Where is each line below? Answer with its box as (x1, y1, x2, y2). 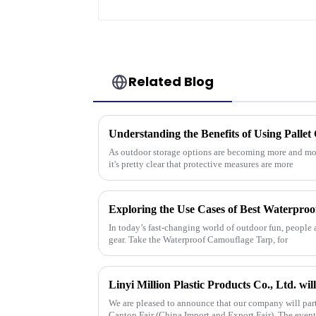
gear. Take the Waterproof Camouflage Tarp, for (109, 234, 288, 245)
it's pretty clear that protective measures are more (109, 159, 293, 170)
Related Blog (128, 73, 214, 91)
